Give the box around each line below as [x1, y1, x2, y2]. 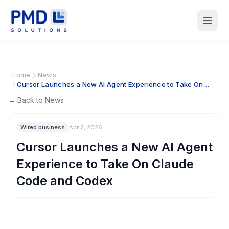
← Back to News [8, 96, 64, 104]
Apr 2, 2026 [69, 124, 102, 131]
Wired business [20, 124, 65, 131]
